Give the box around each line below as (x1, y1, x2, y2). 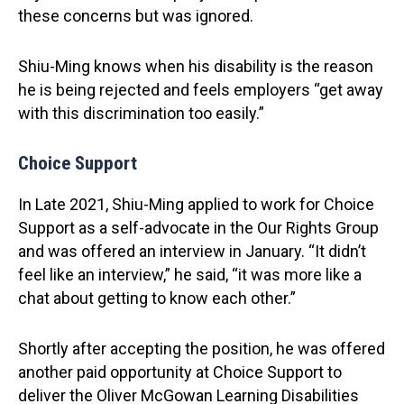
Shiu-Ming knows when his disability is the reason (18, 57, 373, 76)
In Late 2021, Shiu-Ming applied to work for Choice (18, 195, 374, 214)
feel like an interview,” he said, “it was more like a (18, 265, 362, 284)
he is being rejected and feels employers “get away (18, 80, 383, 99)
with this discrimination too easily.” (18, 104, 264, 123)
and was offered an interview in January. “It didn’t (18, 242, 366, 261)
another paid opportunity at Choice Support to (18, 363, 342, 381)
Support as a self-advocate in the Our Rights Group (18, 218, 379, 237)
